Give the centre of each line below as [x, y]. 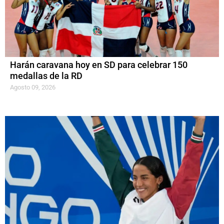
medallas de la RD [46, 76]
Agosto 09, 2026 [33, 87]
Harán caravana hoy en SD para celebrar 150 [99, 65]
